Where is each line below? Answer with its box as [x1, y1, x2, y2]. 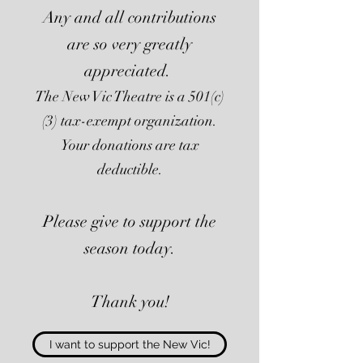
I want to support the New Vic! [49, 338, 211, 351]
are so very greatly [67, 34, 192, 54]
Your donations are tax [60, 136, 199, 154]
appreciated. [84, 61, 175, 81]
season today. [83, 238, 176, 258]
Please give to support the [43, 211, 216, 232]
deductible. [96, 160, 163, 178]
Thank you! [90, 292, 169, 312]
